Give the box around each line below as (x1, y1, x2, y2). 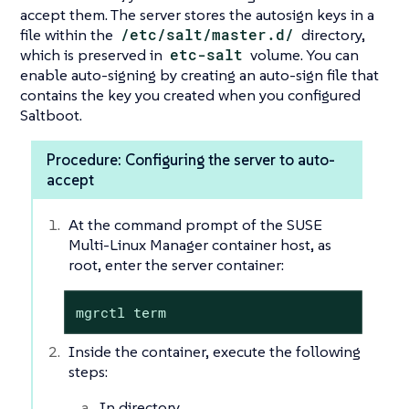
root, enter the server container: (68, 255, 284, 276)
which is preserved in (20, 45, 166, 66)
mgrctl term (75, 302, 166, 321)
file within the (20, 25, 117, 46)
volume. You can (246, 45, 360, 66)
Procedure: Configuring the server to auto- (47, 150, 335, 171)
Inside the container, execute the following (68, 341, 361, 362)
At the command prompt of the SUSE (68, 215, 322, 236)
